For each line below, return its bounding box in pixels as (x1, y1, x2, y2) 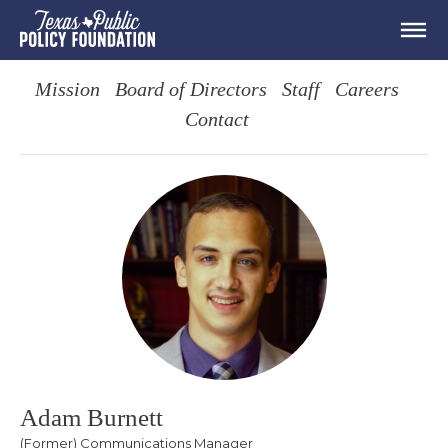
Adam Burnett (20, 403, 163, 432)
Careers (334, 79, 399, 101)
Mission (34, 79, 100, 101)
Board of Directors (114, 79, 267, 101)
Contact (184, 109, 249, 131)
